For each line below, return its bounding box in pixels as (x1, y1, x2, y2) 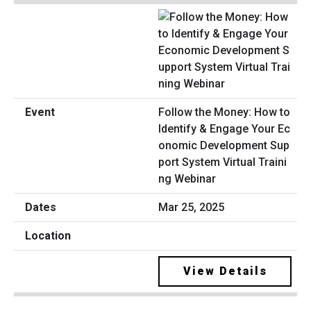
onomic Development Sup (158, 139, 289, 153)
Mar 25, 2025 (158, 201, 224, 215)
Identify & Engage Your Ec (158, 122, 290, 136)
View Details (183, 264, 267, 278)
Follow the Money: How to (158, 106, 290, 119)
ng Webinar (158, 172, 216, 186)
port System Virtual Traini (158, 155, 287, 169)
